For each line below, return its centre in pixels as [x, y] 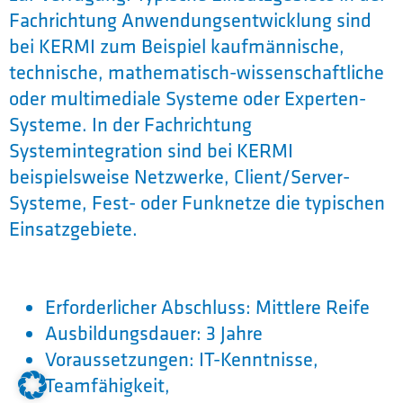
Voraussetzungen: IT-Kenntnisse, [182, 359]
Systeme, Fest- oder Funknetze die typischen [197, 203]
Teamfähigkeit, [107, 385]
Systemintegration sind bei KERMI [151, 151]
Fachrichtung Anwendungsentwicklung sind [190, 20]
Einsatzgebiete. [73, 229]
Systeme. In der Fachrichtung [130, 125]
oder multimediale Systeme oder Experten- [188, 99]
